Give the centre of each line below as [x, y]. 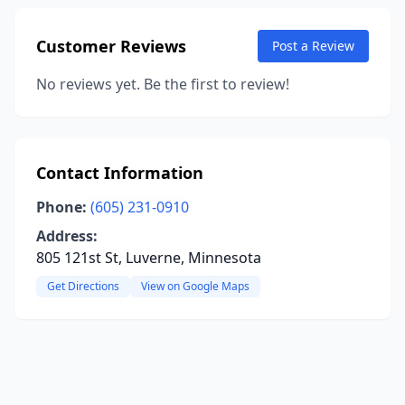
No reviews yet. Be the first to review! [163, 84]
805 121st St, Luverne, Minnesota [149, 258]
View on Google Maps [195, 286]
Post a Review [313, 46]
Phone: [61, 207]
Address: [67, 236]
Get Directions [83, 286]
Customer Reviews [111, 46]
